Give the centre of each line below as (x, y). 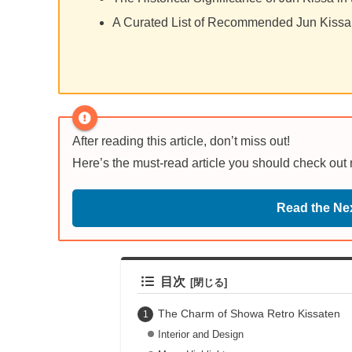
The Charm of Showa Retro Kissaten (249, 313)
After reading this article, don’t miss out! (181, 141)
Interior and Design (200, 335)
